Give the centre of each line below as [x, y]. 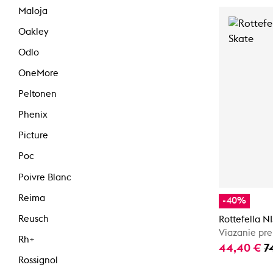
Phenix [33, 115]
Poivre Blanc [45, 177]
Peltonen [37, 94]
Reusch [34, 219]
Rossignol [38, 260]
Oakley [34, 32]
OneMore [38, 74]
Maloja [33, 12]
